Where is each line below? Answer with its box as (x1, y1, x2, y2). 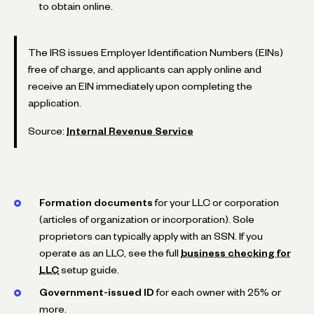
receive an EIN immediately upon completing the (28, 82, 252, 90)
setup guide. (59, 266, 119, 273)
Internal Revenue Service (67, 127, 193, 135)
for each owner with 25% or (154, 288, 281, 296)
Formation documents (39, 198, 153, 206)
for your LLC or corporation (153, 198, 279, 206)
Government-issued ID (39, 288, 154, 296)
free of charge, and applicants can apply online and (28, 65, 261, 73)
